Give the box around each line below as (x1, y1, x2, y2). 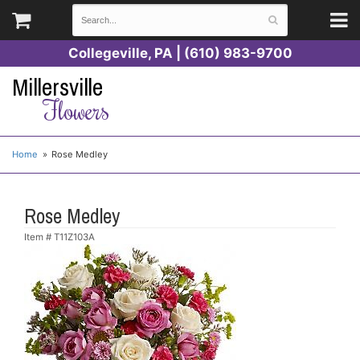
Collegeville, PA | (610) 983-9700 (67, 45, 292, 61)
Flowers (43, 92, 109, 126)
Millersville (12, 72, 103, 103)
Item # (24, 231, 54, 243)
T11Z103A (54, 231, 95, 243)
